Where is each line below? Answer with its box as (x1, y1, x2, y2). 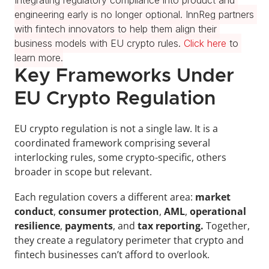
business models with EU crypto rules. (14, 37, 184, 49)
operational (190, 205, 246, 218)
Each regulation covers (14, 190, 118, 204)
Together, (204, 219, 250, 232)
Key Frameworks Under (14, 67, 234, 86)
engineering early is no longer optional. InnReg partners (14, 8, 254, 20)
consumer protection (56, 205, 159, 218)
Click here (184, 37, 226, 49)
